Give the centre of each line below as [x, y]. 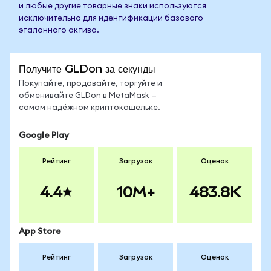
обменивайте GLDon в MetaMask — [88, 96]
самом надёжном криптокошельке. [90, 108]
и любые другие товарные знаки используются [113, 6]
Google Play [44, 135]
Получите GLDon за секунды [87, 69]
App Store [40, 232]
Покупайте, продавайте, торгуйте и [90, 84]
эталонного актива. [59, 31]
